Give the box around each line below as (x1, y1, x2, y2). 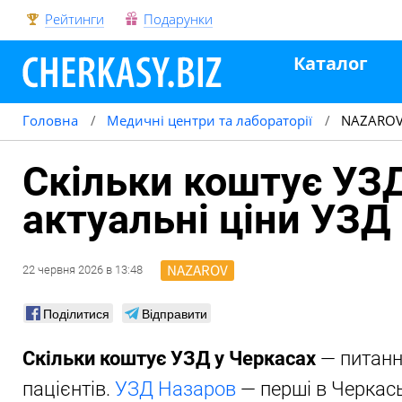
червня (38, 262, 75, 276)
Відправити (142, 304, 207, 322)
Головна (22, 111, 78, 129)
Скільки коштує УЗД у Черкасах (22, 347, 316, 370)
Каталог (293, 51, 368, 75)
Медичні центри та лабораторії (107, 111, 312, 129)
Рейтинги (45, 10, 104, 28)
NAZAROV (167, 260, 228, 280)
